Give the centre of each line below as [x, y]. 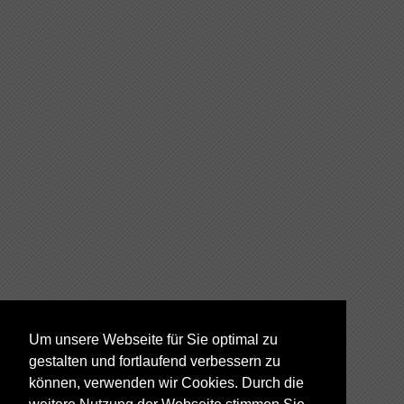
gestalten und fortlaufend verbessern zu [155, 362]
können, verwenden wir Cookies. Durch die [166, 383]
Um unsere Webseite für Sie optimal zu [153, 340]
